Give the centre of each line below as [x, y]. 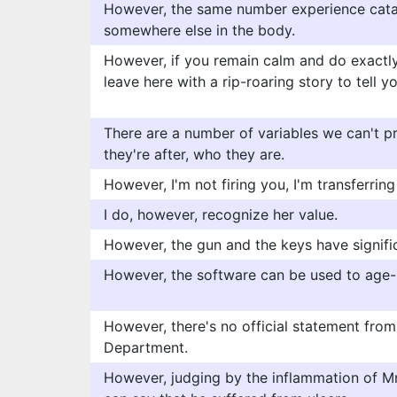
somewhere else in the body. [199, 30]
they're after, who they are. [194, 154]
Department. [146, 347]
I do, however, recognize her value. [221, 214]
